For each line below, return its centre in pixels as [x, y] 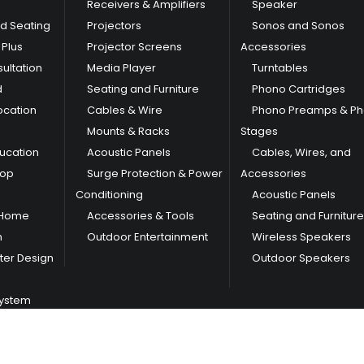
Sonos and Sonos [298, 25]
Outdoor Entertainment [148, 236]
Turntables [279, 67]
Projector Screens [135, 46]
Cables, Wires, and [301, 152]
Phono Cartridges [298, 89]
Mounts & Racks [129, 131]
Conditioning [110, 194]
